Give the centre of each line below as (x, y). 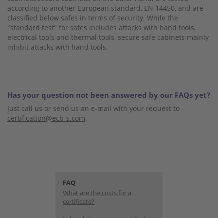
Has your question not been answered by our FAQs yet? (109, 95)
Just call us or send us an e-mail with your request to (93, 108)
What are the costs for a (97, 192)
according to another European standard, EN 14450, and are (105, 8)
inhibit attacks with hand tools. (58, 47)
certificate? (79, 201)
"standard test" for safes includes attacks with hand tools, (101, 27)
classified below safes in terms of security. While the (93, 18)
